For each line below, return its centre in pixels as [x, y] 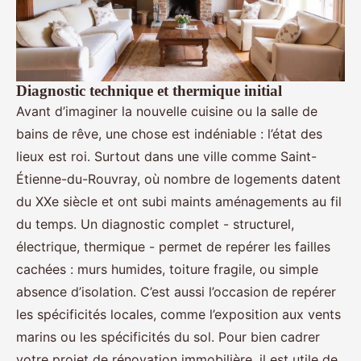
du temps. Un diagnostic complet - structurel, [155, 224]
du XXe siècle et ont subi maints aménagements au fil [179, 202]
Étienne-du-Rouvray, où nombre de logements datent [178, 179]
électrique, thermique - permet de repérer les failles [173, 247]
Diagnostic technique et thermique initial [149, 91]
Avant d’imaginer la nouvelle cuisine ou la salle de [167, 112]
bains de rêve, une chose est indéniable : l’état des [169, 134]
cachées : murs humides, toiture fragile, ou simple [167, 270]
